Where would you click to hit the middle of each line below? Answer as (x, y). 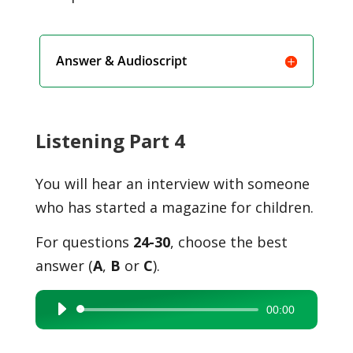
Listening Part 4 (110, 141)
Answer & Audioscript (122, 61)
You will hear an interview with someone (172, 184)
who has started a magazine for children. (174, 207)
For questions (84, 242)
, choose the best (229, 242)
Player (63, 334)
